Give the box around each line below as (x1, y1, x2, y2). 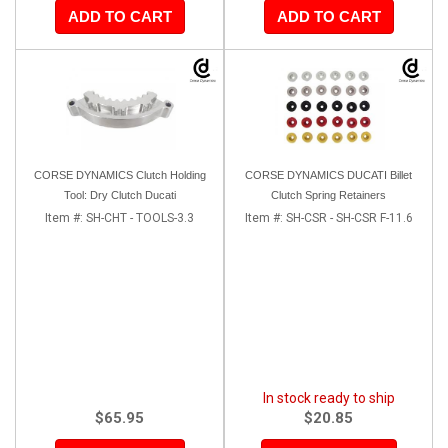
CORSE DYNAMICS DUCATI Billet (245, 168, 412, 181)
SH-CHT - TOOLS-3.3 (86, 210, 194, 225)
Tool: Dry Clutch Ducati (63, 188, 176, 201)
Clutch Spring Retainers (271, 188, 386, 201)
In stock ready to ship (262, 389, 395, 406)
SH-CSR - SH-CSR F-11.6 (285, 210, 413, 225)
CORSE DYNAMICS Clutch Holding (33, 168, 206, 181)
